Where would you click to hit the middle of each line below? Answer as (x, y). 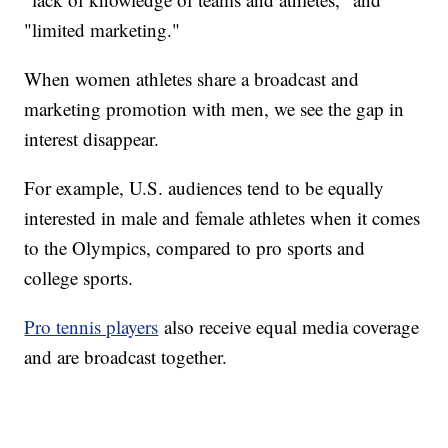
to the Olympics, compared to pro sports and (195, 247)
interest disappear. (92, 138)
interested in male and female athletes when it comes (222, 217)
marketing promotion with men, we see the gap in (214, 108)
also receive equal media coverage (289, 326)
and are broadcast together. (126, 356)
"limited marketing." (102, 29)
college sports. (79, 277)
